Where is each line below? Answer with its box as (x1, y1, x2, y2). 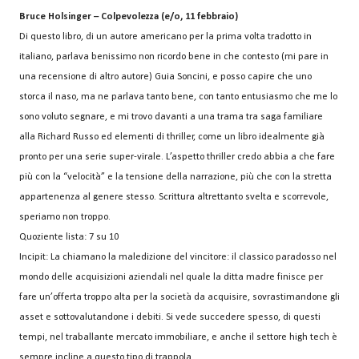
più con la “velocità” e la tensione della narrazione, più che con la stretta (19, 172, 332, 183)
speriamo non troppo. (19, 212, 111, 223)
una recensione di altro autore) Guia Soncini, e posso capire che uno (19, 72, 312, 83)
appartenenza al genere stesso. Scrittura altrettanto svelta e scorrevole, (19, 192, 329, 203)
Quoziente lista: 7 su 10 (19, 232, 119, 243)
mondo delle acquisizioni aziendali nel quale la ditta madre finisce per (19, 272, 323, 283)
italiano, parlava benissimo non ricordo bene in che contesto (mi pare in (19, 52, 329, 63)
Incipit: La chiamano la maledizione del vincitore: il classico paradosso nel (19, 252, 337, 263)
